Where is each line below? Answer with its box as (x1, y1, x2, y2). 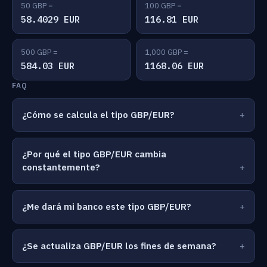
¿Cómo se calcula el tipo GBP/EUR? (22, 109, 175, 120)
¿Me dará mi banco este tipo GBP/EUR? (22, 201, 191, 212)
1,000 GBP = (145, 47, 188, 57)
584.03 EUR (21, 60, 74, 72)
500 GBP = (21, 47, 58, 57)
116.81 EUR (145, 14, 198, 25)
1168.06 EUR (145, 60, 204, 72)
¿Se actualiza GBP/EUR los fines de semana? (22, 240, 216, 252)
